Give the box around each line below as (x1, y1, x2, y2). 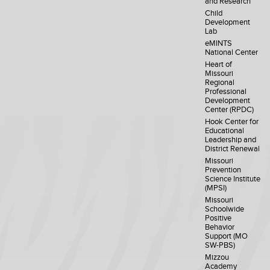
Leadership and (205, 135, 257, 145)
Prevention (205, 165, 242, 175)
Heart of (205, 60, 233, 69)
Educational (205, 126, 245, 136)
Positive (205, 213, 232, 223)
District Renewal (205, 144, 260, 154)
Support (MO (205, 231, 248, 241)
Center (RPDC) (205, 105, 254, 115)
